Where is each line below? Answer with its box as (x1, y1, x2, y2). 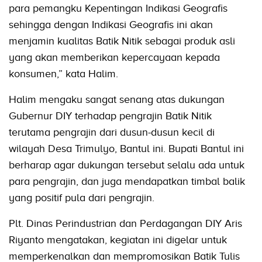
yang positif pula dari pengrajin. (9, 192, 154, 204)
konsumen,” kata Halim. (9, 68, 118, 80)
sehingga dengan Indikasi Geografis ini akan (9, 19, 213, 31)
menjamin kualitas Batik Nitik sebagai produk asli (9, 35, 235, 47)
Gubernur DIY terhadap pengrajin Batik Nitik (9, 110, 212, 122)
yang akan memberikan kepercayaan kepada (9, 51, 220, 64)
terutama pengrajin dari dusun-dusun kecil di (9, 126, 215, 139)
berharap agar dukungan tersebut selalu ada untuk (9, 159, 244, 171)
